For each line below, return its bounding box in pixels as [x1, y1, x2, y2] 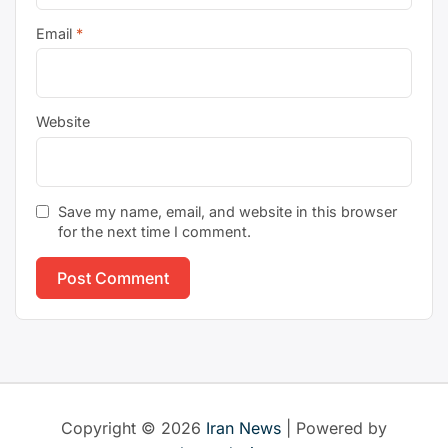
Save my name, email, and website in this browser [57, 203, 397, 220]
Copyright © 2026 [61, 418, 206, 438]
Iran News [206, 418, 281, 438]
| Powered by [281, 418, 387, 438]
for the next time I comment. [57, 223, 251, 240]
